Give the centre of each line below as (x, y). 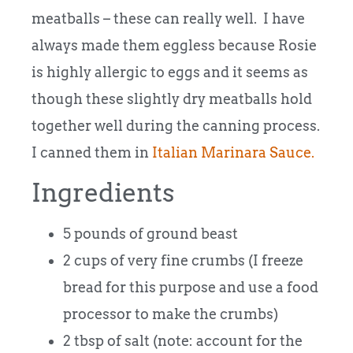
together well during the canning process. (176, 126)
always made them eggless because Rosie (174, 46)
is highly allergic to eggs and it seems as (170, 72)
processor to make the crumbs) (171, 314)
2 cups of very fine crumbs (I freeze (183, 260)
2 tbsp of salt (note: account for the (183, 340)
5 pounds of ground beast (150, 233)
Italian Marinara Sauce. (233, 153)
